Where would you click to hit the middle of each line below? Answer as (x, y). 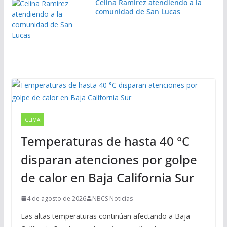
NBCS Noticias (112, 198)
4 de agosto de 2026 (56, 198)
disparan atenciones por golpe (109, 159)
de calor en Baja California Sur (107, 177)
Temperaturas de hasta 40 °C (105, 141)
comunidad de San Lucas (138, 11)
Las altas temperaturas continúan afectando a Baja (105, 216)
